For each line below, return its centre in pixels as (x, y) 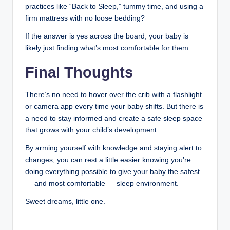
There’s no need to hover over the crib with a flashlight (113, 94)
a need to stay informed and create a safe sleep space (114, 118)
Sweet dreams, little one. (65, 201)
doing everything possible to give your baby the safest (112, 171)
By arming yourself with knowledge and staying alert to (113, 148)
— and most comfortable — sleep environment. (102, 183)
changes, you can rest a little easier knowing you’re (108, 160)
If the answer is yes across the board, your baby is (107, 36)
